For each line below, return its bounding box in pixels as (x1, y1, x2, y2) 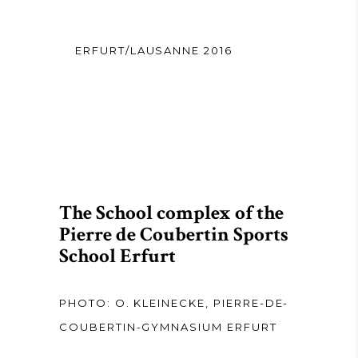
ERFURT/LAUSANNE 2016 (74, 44, 233, 57)
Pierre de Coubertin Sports (59, 221, 288, 248)
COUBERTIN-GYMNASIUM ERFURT (59, 320, 277, 333)
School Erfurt (59, 243, 176, 269)
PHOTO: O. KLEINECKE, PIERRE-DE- (59, 296, 289, 309)
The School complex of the (59, 200, 284, 226)
